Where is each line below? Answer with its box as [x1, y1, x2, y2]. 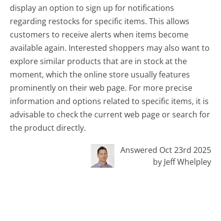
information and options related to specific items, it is [10, 95, 209, 107]
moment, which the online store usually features [10, 69, 190, 80]
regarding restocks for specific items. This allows [10, 15, 190, 27]
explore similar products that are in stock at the [10, 55, 187, 67]
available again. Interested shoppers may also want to [10, 42, 210, 53]
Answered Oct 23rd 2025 [120, 144, 211, 155]
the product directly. [10, 122, 86, 133]
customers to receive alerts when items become [10, 29, 189, 40]
